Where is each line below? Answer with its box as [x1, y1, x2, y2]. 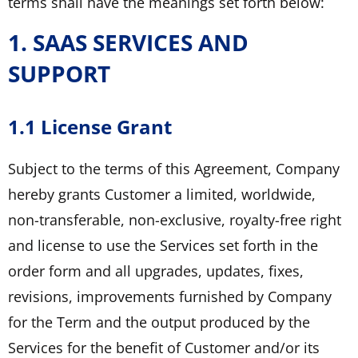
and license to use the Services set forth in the [8, 235, 318, 255]
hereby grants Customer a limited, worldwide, [8, 184, 316, 204]
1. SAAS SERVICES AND [8, 26, 249, 58]
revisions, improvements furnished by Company [8, 286, 332, 306]
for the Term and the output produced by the [8, 312, 310, 332]
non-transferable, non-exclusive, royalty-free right [8, 209, 341, 229]
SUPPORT [8, 58, 110, 89]
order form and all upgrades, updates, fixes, [8, 261, 304, 280]
